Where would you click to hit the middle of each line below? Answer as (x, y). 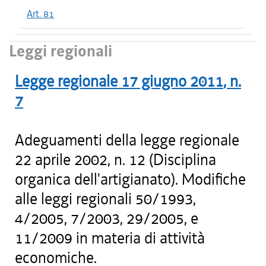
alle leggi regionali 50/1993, (105, 199)
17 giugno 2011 (172, 81)
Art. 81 (40, 14)
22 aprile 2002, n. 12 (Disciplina (115, 160)
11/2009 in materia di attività (110, 238)
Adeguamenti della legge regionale (127, 140)
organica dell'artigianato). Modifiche (130, 179)
